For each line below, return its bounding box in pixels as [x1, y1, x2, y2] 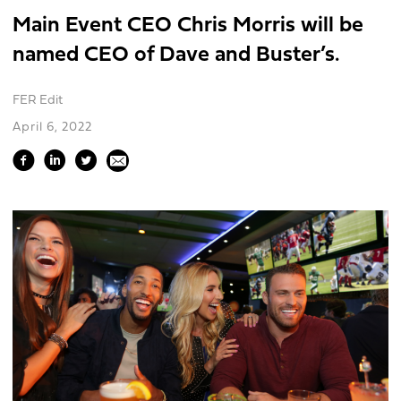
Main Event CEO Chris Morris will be [13, 15, 363, 37]
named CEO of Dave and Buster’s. [13, 45, 339, 66]
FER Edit [13, 94, 63, 107]
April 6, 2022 [13, 121, 92, 134]
